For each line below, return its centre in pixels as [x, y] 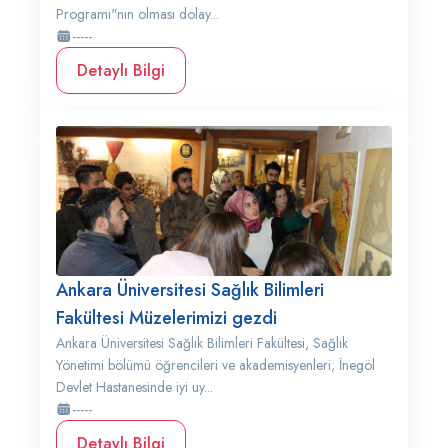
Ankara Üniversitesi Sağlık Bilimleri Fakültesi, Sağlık [202, 343]
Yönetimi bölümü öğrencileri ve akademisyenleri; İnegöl [215, 365]
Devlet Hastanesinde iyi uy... [134, 387]
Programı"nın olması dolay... [137, 14]
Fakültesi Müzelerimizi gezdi [166, 318]
